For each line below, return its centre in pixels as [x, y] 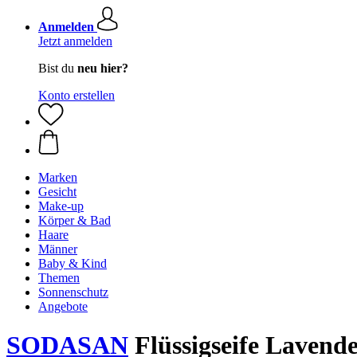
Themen [59, 278]
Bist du [58, 68]
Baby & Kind [73, 263]
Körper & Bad [75, 220]
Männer [58, 249]
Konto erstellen [76, 95]
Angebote [63, 306]
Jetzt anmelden [75, 41]
